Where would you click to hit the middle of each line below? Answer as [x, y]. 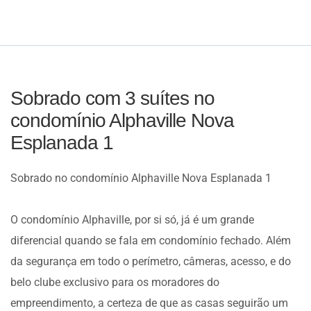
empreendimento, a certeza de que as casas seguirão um [149, 303]
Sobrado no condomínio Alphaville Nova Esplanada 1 [141, 178]
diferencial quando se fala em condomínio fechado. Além [151, 241]
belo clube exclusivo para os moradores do [115, 282]
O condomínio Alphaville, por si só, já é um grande [132, 220]
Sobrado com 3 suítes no [112, 98]
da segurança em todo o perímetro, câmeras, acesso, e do [151, 261]
